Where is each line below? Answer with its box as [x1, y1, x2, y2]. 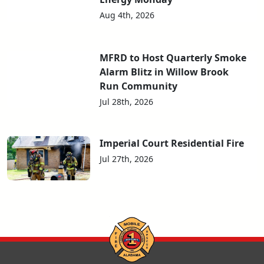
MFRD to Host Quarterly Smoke [100, 51, 247, 65]
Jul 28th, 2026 [100, 96, 154, 108]
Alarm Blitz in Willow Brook [100, 65, 229, 79]
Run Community [100, 80, 178, 93]
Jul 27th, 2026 [100, 153, 154, 165]
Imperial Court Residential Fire [100, 137, 245, 150]
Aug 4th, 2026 [100, 9, 155, 21]
